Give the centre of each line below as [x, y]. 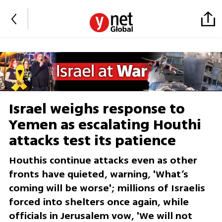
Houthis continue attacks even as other [103, 161]
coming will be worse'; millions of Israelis [107, 188]
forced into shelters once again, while [99, 202]
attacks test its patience [92, 141]
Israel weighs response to [97, 109]
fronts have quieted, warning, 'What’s [98, 174]
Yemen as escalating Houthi [105, 125]
